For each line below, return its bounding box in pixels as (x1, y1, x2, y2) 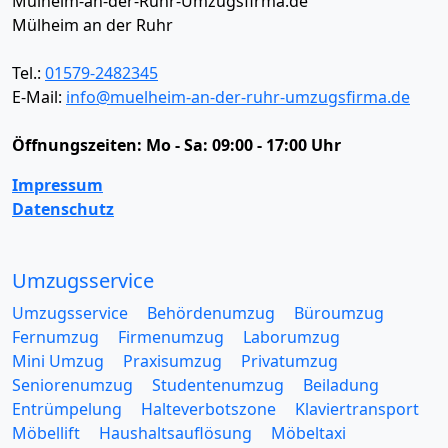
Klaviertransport (295, 398, 419, 420)
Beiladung (303, 374, 379, 396)
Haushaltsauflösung (99, 422, 252, 444)
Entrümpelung (12, 398, 122, 420)
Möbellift (12, 422, 80, 444)
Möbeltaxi (271, 422, 346, 444)
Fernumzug (12, 326, 99, 348)
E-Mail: (12, 86, 66, 108)
